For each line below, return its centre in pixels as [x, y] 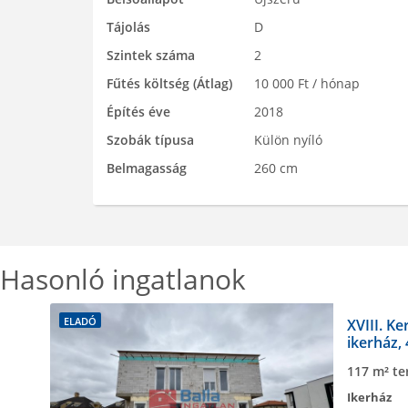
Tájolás [128, 27]
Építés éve [138, 112]
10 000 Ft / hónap [306, 83]
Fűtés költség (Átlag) [169, 83]
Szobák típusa [150, 140]
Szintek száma [151, 55]
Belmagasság [147, 168]
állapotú [375, 360]
